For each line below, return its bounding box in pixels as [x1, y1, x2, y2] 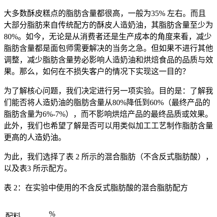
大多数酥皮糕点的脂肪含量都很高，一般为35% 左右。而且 [4, 9, 206, 17]
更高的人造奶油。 [4, 133, 66, 141]
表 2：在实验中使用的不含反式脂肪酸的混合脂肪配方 [4, 184, 188, 192]
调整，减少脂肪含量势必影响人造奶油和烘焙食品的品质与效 [4, 56, 213, 64]
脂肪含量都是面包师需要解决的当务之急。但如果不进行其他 [4, 44, 213, 52]
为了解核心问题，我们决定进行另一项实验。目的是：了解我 [4, 87, 213, 95]
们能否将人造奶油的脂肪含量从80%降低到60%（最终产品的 [4, 98, 210, 107]
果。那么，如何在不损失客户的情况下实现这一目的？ [4, 67, 190, 76]
